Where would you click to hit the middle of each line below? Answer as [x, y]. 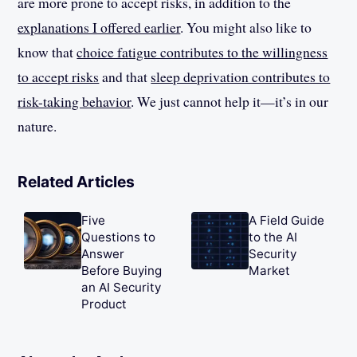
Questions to [119, 237]
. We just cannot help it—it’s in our [230, 102]
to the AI [273, 237]
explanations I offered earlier [99, 27]
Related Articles [76, 182]
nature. [37, 126]
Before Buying [122, 271]
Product [104, 304]
